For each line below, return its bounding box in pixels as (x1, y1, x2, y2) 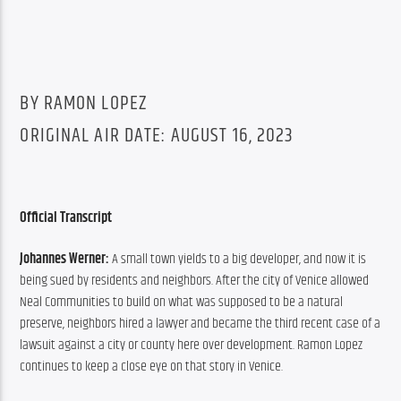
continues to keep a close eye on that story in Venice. (20, 355, 284, 379)
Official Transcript (20, 207, 113, 230)
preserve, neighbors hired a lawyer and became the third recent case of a (20, 312, 381, 336)
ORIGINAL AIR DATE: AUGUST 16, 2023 (20, 120, 294, 152)
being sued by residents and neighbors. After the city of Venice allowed (20, 269, 370, 293)
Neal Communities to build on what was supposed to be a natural (20, 291, 344, 314)
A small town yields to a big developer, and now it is (112, 248, 367, 271)
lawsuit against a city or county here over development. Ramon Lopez (20, 334, 363, 357)
